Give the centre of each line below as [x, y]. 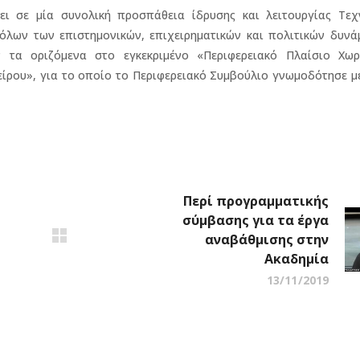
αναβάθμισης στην [267, 239]
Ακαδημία [297, 258]
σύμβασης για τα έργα [256, 220]
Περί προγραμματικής [256, 200]
